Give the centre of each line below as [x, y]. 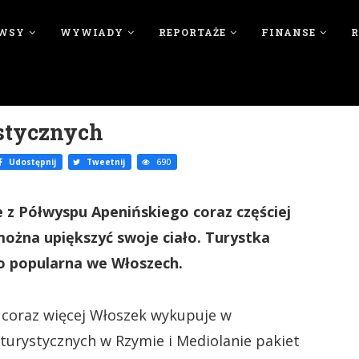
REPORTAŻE [192, 32]
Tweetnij [105, 162]
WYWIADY [91, 32]
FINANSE [288, 32]
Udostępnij [31, 162]
